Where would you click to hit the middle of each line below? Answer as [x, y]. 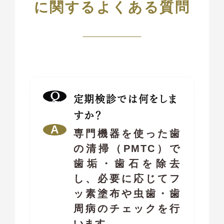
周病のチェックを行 [127, 208]
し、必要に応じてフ [127, 178]
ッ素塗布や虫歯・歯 [127, 193]
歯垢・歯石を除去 [127, 163]
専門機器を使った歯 [127, 133]
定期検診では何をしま [125, 99]
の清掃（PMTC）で [127, 148]
